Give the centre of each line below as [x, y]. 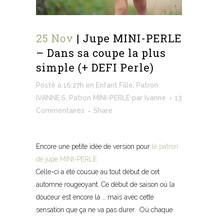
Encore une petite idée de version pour [93, 147]
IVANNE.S [51, 98]
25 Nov [55, 38]
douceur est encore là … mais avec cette [95, 197]
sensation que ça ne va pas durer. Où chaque [104, 210]
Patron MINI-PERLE [100, 98]
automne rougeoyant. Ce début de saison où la [105, 185]
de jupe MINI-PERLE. [67, 159]
